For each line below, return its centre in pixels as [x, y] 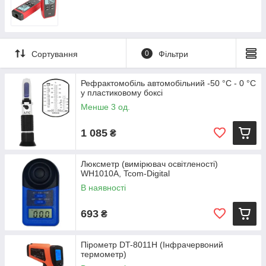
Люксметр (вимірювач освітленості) [149, 164]
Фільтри [173, 54]
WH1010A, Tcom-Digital [125, 173]
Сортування [55, 54]
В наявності [103, 188]
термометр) [104, 254]
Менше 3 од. [105, 107]
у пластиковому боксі [122, 93]
